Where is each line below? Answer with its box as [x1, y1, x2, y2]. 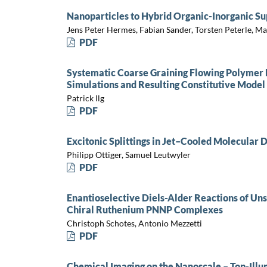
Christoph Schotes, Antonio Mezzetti [66, 218, 202, 228]
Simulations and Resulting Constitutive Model [66, 79, 265, 91]
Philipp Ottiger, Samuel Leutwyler [66, 149, 191, 160]
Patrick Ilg [66, 92, 104, 103]
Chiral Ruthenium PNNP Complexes [66, 204, 223, 216]
